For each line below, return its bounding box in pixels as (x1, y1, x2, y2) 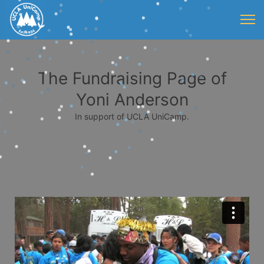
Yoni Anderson (75, 90, 189, 110)
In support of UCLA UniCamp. (75, 111, 189, 121)
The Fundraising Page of (37, 68, 227, 88)
